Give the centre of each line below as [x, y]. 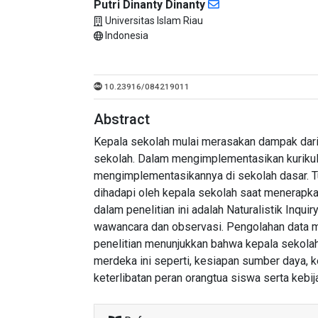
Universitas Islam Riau [154, 21]
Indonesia [127, 35]
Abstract [122, 119]
